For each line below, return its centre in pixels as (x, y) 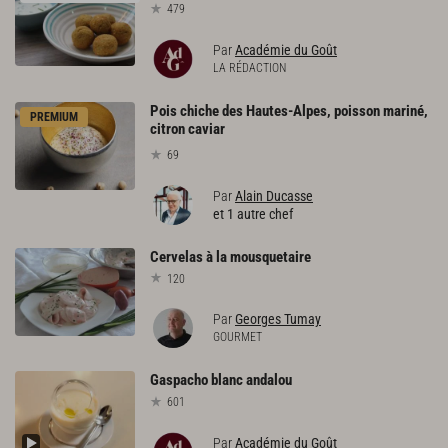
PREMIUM (54, 116)
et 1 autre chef (253, 213)
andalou (269, 380)
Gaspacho (179, 380)
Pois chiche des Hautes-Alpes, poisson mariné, (289, 110)
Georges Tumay (278, 319)
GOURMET (237, 337)
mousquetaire (270, 256)
